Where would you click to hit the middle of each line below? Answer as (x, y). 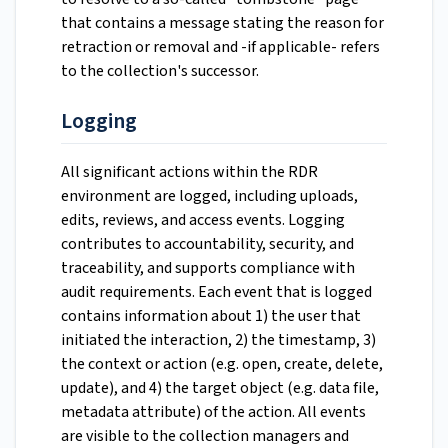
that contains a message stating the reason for (222, 23)
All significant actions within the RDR (189, 171)
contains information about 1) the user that (211, 315)
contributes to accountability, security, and (207, 243)
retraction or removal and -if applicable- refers (220, 47)
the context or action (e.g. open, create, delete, (222, 363)
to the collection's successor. (160, 71)
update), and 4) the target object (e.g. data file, (220, 387)
